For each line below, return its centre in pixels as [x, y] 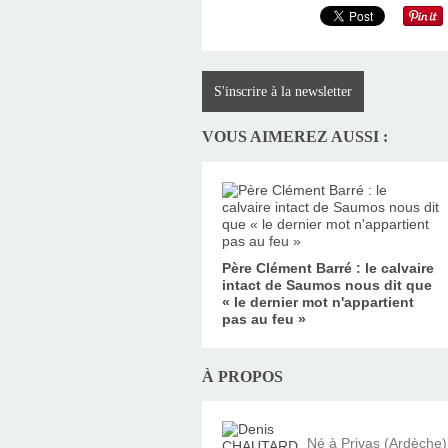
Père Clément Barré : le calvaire [328, 267]
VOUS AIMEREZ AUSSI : [295, 137]
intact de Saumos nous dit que [327, 284]
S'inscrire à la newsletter [283, 91]
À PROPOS [242, 376]
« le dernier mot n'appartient [318, 301]
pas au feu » [264, 318]
